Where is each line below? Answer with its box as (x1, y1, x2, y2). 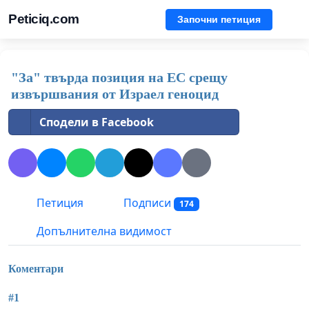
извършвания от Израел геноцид (11, 86, 219, 101)
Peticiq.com (8, 12, 79, 26)
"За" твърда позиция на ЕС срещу (11, 70, 228, 85)
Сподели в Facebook (39, 114, 154, 130)
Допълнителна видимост (34, 223, 172, 239)
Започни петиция (177, 13, 261, 25)
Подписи (121, 195, 174, 211)
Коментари (8, 262, 63, 275)
